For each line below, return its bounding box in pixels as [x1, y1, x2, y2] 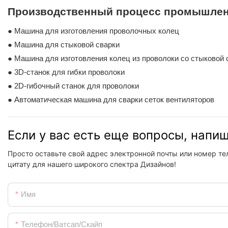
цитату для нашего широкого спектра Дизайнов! [8, 160, 176, 169]
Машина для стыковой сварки [14, 40, 120, 49]
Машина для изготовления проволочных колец [14, 26, 179, 35]
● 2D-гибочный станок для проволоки [8, 81, 139, 90]
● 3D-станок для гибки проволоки [8, 67, 125, 76]
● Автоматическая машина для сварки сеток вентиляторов [8, 95, 214, 104]
